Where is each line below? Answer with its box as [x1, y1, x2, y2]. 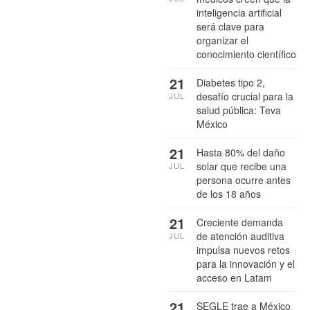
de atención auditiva [197, 228, 284, 243]
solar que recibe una [197, 158, 286, 173]
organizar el [197, 33, 248, 47]
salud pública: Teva [197, 102, 281, 117]
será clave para [197, 19, 264, 33]
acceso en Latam [197, 270, 272, 284]
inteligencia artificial [197, 5, 282, 19]
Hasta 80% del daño [197, 145, 285, 159]
